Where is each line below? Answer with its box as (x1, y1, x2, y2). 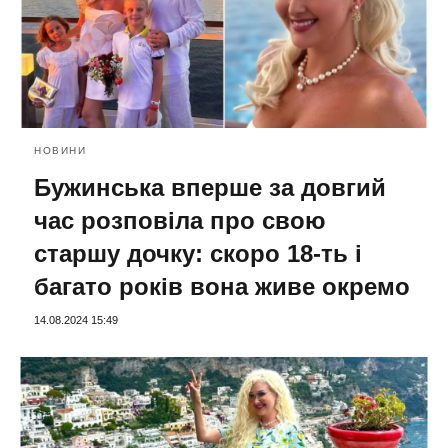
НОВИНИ (34, 144, 86, 156)
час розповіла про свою (34, 206, 326, 234)
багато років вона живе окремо (34, 272, 410, 300)
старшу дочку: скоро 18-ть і (34, 239, 362, 267)
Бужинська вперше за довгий (34, 173, 386, 201)
